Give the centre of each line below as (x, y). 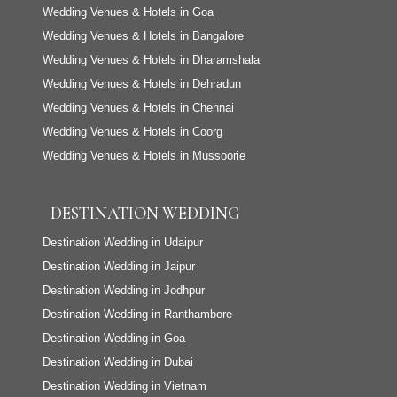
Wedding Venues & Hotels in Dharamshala (151, 60)
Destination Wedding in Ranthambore (137, 315)
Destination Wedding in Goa (114, 339)
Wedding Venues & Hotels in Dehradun (142, 84)
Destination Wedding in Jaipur (119, 267)
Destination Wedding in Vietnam (125, 386)
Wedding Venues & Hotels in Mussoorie (144, 156)
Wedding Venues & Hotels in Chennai (138, 108)
